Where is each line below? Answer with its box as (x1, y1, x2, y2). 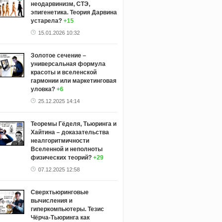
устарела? (30, 17, 62, 24)
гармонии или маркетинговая (30, 77, 116, 84)
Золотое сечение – (30, 52, 86, 59)
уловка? (30, 85, 55, 93)
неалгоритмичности (30, 137, 89, 144)
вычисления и (30, 197, 72, 204)
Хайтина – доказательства (30, 128, 109, 136)
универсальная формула (30, 60, 106, 67)
